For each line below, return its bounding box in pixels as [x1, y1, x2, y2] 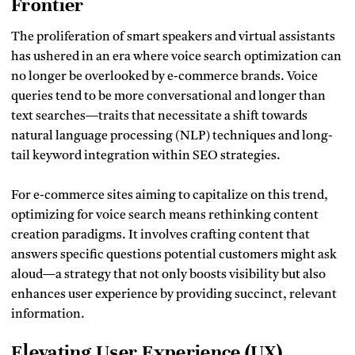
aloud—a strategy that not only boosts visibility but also [11, 268, 326, 281]
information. [11, 307, 85, 321]
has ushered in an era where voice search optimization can [11, 50, 342, 63]
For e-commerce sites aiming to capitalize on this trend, [11, 189, 328, 202]
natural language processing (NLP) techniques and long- [11, 129, 333, 143]
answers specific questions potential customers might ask [11, 248, 337, 261]
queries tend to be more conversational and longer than [11, 90, 326, 103]
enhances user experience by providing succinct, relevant [11, 288, 337, 301]
